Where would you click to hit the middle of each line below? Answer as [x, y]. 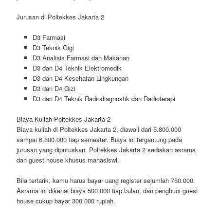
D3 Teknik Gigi [53, 47]
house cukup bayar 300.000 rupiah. [66, 201]
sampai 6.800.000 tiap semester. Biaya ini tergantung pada [100, 139]
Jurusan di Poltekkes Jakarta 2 [61, 17]
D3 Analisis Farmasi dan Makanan [81, 57]
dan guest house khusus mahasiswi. [68, 160]
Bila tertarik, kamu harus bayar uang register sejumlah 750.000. [106, 180]
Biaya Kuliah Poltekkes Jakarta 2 [64, 119]
